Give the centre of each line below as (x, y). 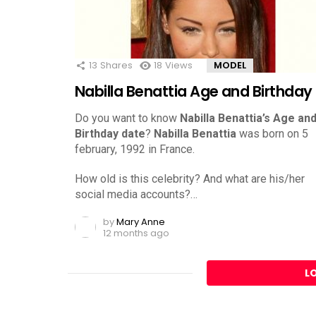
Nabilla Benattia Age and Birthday (194, 91)
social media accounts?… (136, 194)
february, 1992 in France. (135, 149)
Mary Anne (141, 221)
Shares (116, 65)
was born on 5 (272, 133)
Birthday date (110, 133)
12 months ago (136, 233)
